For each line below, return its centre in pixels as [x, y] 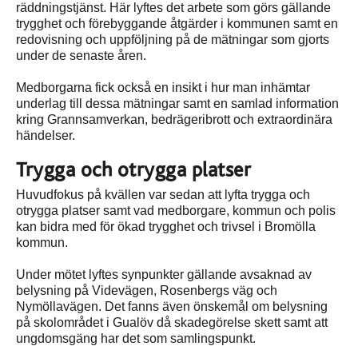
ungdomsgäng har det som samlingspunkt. [136, 339]
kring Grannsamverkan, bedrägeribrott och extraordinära [174, 120]
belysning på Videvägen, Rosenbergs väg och [147, 291]
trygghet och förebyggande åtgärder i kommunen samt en [177, 24]
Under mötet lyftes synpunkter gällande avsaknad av [164, 275]
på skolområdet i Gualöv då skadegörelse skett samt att [172, 323]
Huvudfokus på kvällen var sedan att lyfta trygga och [163, 195]
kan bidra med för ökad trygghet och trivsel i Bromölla [166, 227]
